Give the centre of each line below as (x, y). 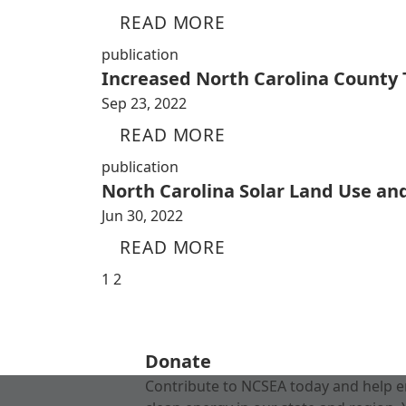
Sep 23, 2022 (144, 103)
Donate (178, 362)
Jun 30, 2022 (142, 216)
